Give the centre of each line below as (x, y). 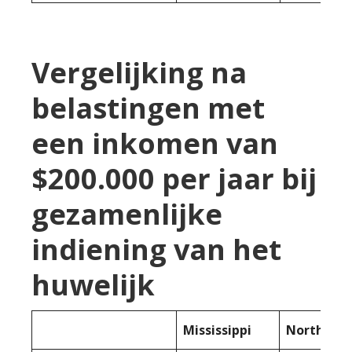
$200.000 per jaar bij (174, 178)
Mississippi (217, 330)
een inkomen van (155, 143)
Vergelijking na (139, 72)
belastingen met (148, 108)
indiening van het (156, 249)
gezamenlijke (127, 214)
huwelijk (93, 284)
